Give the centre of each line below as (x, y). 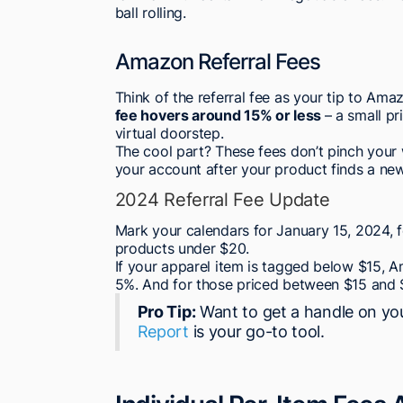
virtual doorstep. (169, 134)
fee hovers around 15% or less (219, 116)
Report (163, 332)
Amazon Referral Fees (217, 62)
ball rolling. (150, 13)
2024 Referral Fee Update (222, 200)
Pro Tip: (166, 312)
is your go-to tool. (256, 332)
